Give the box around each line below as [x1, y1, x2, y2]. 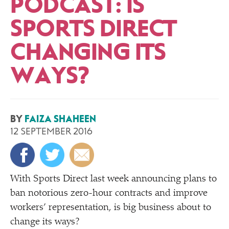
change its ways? [10, 217, 80, 227]
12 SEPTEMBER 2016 [10, 126, 93, 136]
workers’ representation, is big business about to [10, 203, 211, 213]
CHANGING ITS [10, 39, 166, 65]
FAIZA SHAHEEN [25, 113, 96, 124]
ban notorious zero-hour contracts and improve [10, 189, 208, 198]
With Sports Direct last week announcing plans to [10, 174, 217, 184]
